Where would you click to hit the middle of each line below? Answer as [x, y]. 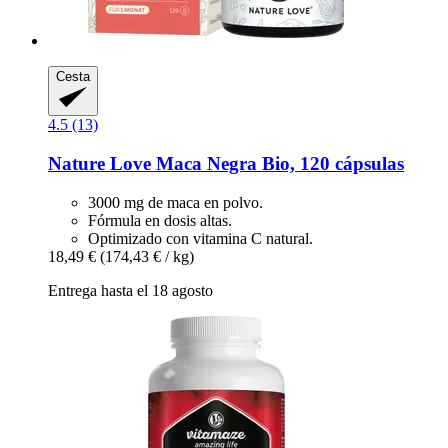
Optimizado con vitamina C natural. [200, 238]
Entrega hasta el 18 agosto [130, 290]
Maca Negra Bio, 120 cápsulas [277, 163]
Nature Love [99, 163]
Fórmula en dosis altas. [160, 220]
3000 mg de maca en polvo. [175, 202]
